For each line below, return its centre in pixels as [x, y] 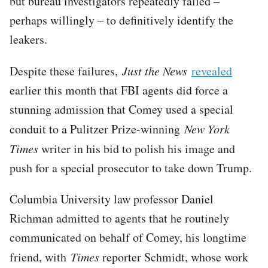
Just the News [155, 70]
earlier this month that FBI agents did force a [119, 90]
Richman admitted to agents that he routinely [119, 218]
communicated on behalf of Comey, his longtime [128, 237]
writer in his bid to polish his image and [137, 148]
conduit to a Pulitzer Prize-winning [97, 129]
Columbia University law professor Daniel [112, 199]
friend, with [40, 257]
